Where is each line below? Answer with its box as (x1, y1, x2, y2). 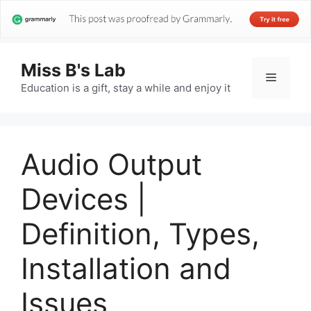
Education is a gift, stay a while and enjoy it (21, 81, 230, 95)
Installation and (21, 251, 231, 287)
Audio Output (21, 146, 202, 183)
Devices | (21, 181, 146, 217)
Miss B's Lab (21, 60, 126, 81)
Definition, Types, (21, 216, 260, 252)
